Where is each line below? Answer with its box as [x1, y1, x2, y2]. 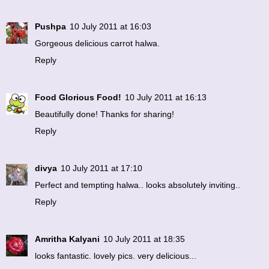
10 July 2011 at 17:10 [61, 163, 142, 174]
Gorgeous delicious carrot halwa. [35, 38, 160, 49]
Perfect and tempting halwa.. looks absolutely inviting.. [35, 180, 240, 190]
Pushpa [35, 22, 66, 32]
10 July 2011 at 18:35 [103, 234, 185, 244]
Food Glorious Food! [35, 92, 121, 103]
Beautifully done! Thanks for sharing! [35, 109, 174, 119]
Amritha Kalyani [35, 234, 100, 244]
